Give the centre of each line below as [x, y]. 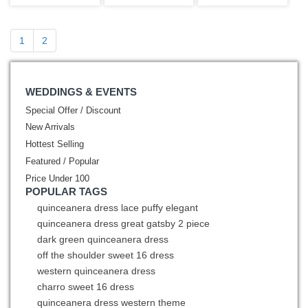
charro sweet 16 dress [86, 287]
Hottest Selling [55, 145]
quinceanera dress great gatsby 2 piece [123, 224]
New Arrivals [50, 128]
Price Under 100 [57, 178]
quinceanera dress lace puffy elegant [118, 208]
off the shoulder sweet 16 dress [106, 255]
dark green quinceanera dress [103, 240]
